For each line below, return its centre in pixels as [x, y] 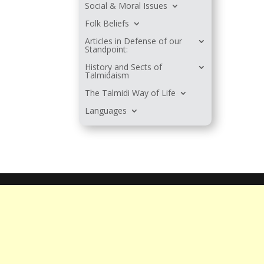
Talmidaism [107, 75]
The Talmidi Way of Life [131, 93]
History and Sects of [124, 67]
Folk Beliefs [107, 24]
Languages [106, 111]
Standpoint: [107, 49]
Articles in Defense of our [134, 41]
